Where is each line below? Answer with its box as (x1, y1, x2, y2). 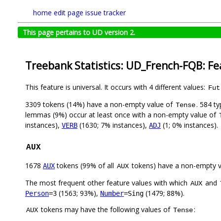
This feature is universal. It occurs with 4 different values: (25, 82, 207, 92)
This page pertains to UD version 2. (23, 28, 135, 37)
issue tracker (85, 8, 126, 17)
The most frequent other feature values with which (25, 178, 189, 188)
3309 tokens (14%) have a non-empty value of (25, 100, 175, 110)
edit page (54, 8, 83, 17)
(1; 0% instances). (161, 120, 218, 130)
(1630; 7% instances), (77, 120, 149, 130)
